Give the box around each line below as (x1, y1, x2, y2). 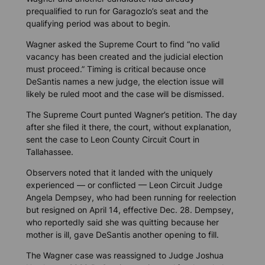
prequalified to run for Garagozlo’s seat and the (25, 5, 208, 16)
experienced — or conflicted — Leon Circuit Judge (25, 180, 222, 190)
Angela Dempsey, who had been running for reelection (25, 192, 236, 203)
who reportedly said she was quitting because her (25, 217, 219, 228)
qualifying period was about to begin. (25, 18, 170, 28)
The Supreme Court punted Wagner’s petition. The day (25, 109, 237, 120)
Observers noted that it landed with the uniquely (25, 167, 213, 178)
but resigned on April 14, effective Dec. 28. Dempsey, (25, 205, 234, 215)
